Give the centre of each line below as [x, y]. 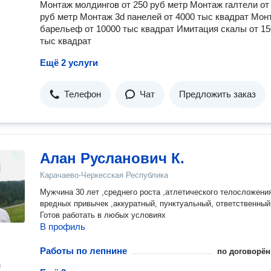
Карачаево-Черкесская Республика [104, 175]
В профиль [63, 227]
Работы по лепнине [83, 251]
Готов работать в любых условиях [103, 215]
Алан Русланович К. [112, 158]
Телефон [83, 94]
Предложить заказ [217, 94]
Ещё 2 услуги [69, 63]
